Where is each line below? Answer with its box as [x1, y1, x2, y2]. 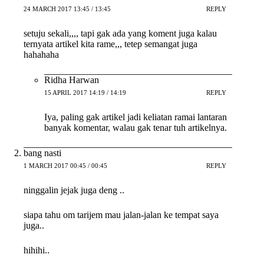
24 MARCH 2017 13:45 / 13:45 [24, 5, 111, 13]
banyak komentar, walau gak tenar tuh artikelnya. [44, 122, 227, 133]
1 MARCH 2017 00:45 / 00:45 [24, 162, 107, 170]
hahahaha [24, 49, 59, 60]
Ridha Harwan [44, 74, 99, 85]
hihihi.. [24, 245, 49, 255]
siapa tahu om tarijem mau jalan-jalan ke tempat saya [24, 209, 219, 220]
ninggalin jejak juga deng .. [24, 184, 124, 195]
